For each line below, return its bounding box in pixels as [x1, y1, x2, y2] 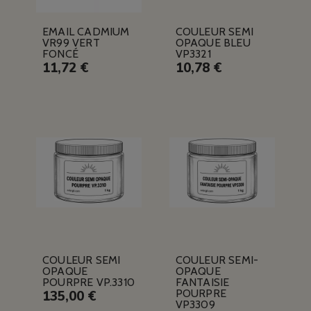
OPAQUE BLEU [175, 36, 251, 50]
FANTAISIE [175, 276, 230, 289]
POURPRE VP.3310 [42, 276, 135, 289]
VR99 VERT [42, 36, 100, 50]
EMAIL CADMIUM [42, 25, 130, 39]
